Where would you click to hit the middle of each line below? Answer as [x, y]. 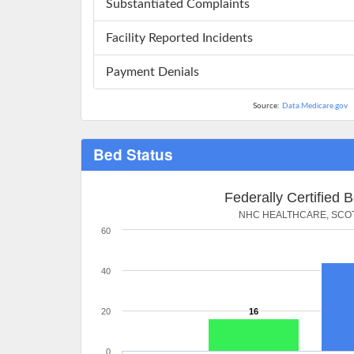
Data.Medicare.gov [314, 106]
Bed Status [133, 155]
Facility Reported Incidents [179, 38]
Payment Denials [153, 72]
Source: [267, 106]
